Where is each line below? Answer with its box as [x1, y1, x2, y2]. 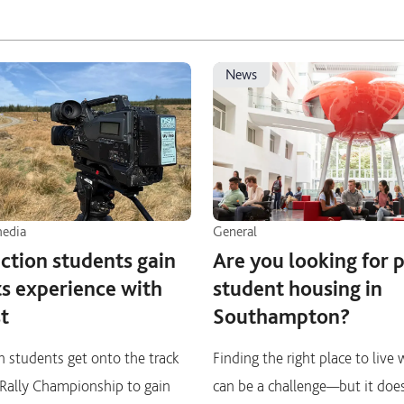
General [213, 223, 257, 240]
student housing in [213, 275, 382, 301]
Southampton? [213, 303, 351, 329]
